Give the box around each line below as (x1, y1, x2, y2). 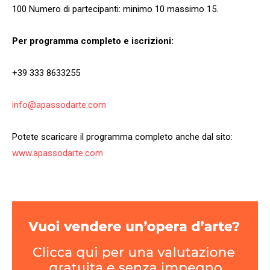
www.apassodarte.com (12, 148, 103, 159)
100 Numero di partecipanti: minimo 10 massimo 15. (12, 4, 218, 15)
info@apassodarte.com (12, 99, 106, 111)
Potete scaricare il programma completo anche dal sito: (12, 131, 233, 143)
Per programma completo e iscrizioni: (12, 36, 174, 47)
